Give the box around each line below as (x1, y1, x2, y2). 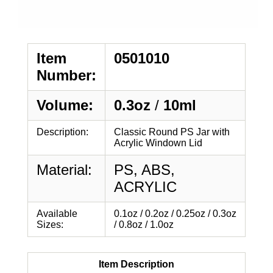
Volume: (37, 97, 93, 113)
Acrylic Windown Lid (114, 138, 202, 148)
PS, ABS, (114, 161, 175, 178)
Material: (37, 161, 92, 178)
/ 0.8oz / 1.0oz (114, 219, 174, 230)
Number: (37, 67, 96, 83)
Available (37, 208, 77, 219)
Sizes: (37, 219, 63, 230)
